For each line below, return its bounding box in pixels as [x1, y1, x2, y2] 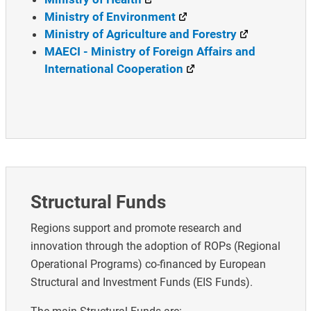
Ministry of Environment [44, 10, 176, 24]
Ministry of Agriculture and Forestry [44, 27, 237, 42]
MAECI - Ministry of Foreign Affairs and [44, 44, 255, 59]
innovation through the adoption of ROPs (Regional [30, 239, 280, 253]
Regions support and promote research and [30, 221, 242, 235]
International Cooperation [44, 62, 183, 76]
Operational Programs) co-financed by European [30, 258, 266, 271]
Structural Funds [30, 192, 166, 213]
